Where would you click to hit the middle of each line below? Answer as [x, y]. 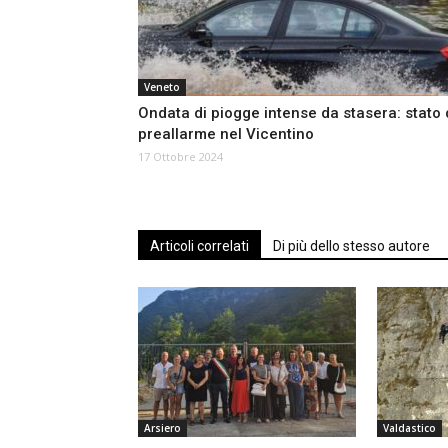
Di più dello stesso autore [351, 246]
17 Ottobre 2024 [180, 156]
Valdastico [409, 428]
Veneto [162, 87]
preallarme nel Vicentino [226, 134]
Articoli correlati [199, 246]
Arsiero [162, 428]
